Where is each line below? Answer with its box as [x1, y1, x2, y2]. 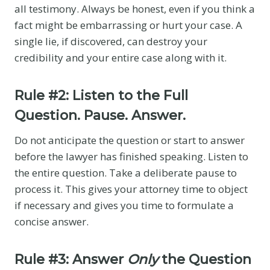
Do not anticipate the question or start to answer [14, 133, 245, 147]
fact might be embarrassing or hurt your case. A [14, 17, 242, 32]
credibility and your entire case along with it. [14, 50, 227, 64]
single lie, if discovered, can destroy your [14, 34, 207, 48]
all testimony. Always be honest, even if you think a [14, 1, 255, 16]
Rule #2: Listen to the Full [14, 87, 188, 104]
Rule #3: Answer [14, 251, 127, 268]
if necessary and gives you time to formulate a [14, 198, 234, 212]
